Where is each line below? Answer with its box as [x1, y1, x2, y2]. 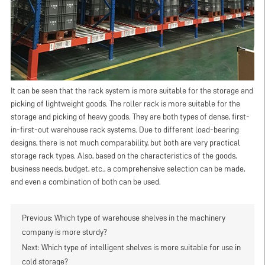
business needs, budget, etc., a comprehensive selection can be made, [10, 165, 245, 173]
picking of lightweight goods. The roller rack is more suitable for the [10, 100, 240, 108]
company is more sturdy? [21, 228, 107, 236]
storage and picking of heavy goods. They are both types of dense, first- [10, 113, 250, 121]
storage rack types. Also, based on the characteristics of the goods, [10, 152, 237, 160]
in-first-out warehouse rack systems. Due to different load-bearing [10, 126, 239, 134]
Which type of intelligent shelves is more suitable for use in [41, 244, 241, 252]
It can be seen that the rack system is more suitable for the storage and [10, 87, 253, 95]
